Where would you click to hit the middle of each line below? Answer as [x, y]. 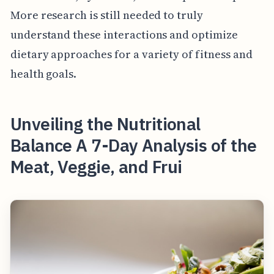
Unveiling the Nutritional [105, 124]
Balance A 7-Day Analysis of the [133, 146]
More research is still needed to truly [106, 15]
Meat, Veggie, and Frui [96, 167]
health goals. [43, 74]
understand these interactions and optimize [124, 35]
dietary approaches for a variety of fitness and [131, 54]
